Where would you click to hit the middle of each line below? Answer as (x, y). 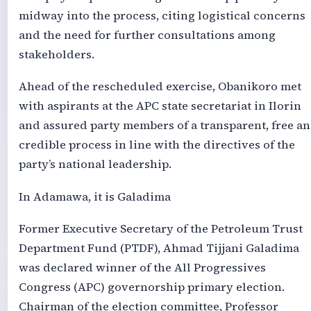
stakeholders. (56, 55)
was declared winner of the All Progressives (142, 268)
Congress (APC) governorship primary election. (151, 287)
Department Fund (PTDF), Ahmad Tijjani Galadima (159, 249)
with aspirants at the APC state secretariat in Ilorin (160, 106)
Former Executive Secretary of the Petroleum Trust (160, 229)
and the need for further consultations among (147, 35)
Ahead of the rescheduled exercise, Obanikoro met (160, 87)
